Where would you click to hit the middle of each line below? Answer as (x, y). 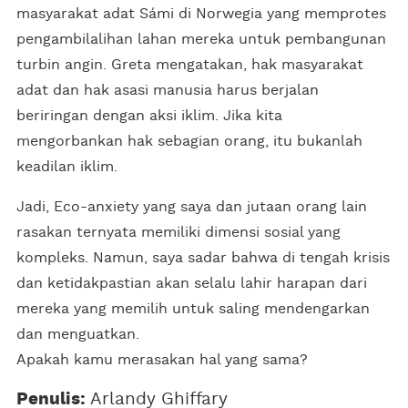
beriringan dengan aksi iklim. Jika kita (149, 115)
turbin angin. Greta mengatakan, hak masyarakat (190, 64)
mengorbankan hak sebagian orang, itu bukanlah (189, 141)
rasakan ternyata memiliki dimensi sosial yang (178, 232)
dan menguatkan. (78, 334)
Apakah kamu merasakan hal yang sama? (162, 359)
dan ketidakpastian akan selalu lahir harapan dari (192, 283)
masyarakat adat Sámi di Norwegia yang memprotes (201, 13)
